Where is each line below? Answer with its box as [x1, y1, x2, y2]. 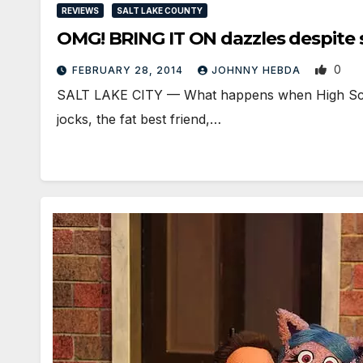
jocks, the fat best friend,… [57, 111, 221, 128]
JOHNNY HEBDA [211, 64, 304, 77]
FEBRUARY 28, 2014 [72, 64, 186, 77]
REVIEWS [62, 6, 99, 16]
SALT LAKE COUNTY [117, 6, 203, 16]
